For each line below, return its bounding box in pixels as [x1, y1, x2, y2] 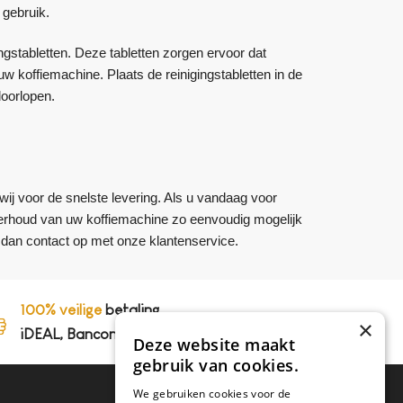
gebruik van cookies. [133, 354, 299, 376]
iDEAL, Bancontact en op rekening [20, 325, 248, 343]
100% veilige [20, 300, 103, 318]
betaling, [102, 300, 165, 318]
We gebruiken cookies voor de [133, 386, 291, 401]
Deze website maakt [133, 334, 296, 355]
